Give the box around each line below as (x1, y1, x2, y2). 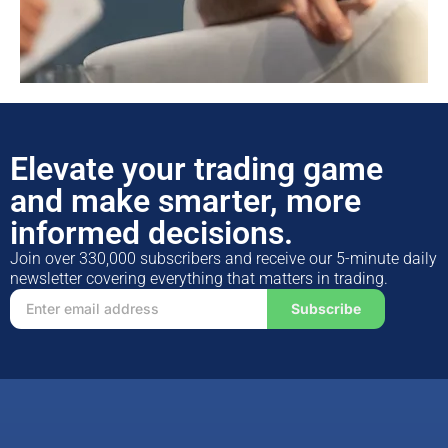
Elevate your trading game (10, 149, 383, 188)
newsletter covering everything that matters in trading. (10, 268, 388, 288)
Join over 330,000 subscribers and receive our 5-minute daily (10, 248, 437, 268)
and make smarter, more (10, 181, 361, 220)
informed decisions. (10, 213, 293, 252)
